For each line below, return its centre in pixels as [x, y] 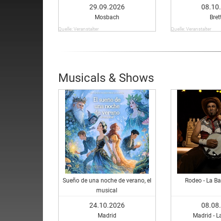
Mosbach [107, 17]
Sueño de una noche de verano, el [107, 180]
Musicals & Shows [106, 78]
